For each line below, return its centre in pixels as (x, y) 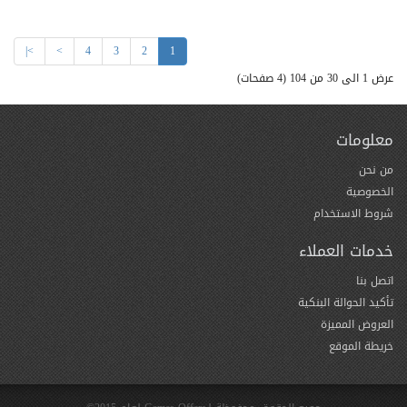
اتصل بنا (375, 280)
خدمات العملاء (346, 250)
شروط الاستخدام (353, 213)
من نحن (376, 169)
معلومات (365, 139)
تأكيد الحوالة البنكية (346, 302)
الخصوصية (370, 191)
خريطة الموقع (361, 346)
